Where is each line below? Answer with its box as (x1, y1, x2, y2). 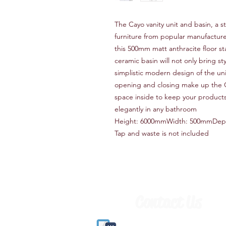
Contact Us (135, 192, 201, 213)
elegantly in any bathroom (115, 104, 199, 114)
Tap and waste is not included (115, 129, 209, 138)
